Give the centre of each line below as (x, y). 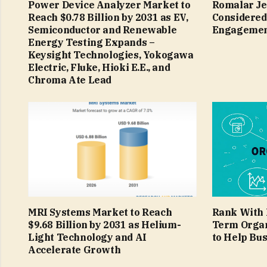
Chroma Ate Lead (70, 80)
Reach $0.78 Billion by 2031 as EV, (108, 17)
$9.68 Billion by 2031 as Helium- (105, 224)
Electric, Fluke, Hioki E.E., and (99, 67)
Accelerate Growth (74, 249)
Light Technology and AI (87, 237)
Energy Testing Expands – (91, 42)
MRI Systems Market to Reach (100, 212)
